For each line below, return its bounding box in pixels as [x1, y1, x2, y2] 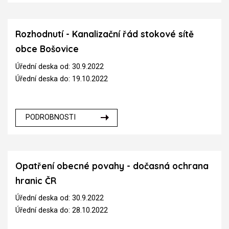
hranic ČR [15, 175, 56, 186]
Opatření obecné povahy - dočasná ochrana [15, 160, 209, 171]
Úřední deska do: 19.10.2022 [15, 74, 108, 83]
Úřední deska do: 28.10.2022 [15, 206, 108, 215]
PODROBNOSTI [26, 113, 76, 122]
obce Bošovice [15, 43, 79, 54]
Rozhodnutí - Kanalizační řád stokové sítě [15, 29, 194, 39]
